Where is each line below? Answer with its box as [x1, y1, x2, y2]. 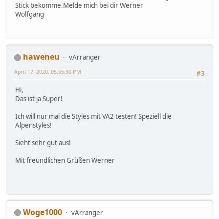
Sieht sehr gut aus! [15, 138, 71, 148]
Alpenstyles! [15, 121, 52, 130]
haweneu [23, 51, 60, 63]
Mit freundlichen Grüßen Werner [15, 156, 115, 165]
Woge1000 [23, 206, 62, 218]
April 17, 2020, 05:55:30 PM [14, 68, 81, 76]
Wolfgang [15, 9, 44, 19]
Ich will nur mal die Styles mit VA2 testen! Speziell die [15, 112, 172, 121]
